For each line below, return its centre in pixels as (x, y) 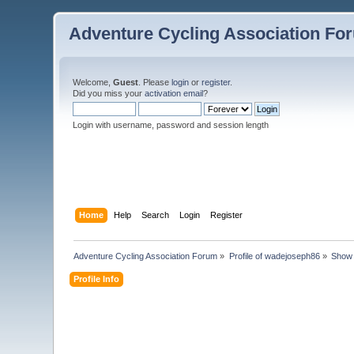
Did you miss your (109, 93)
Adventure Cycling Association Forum (146, 256)
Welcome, (93, 82)
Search (155, 215)
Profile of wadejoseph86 (274, 256)
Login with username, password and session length (171, 125)
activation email (174, 93)
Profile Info (97, 279)
